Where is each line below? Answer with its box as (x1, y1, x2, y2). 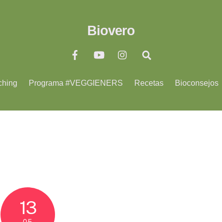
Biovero (87, 22, 135, 38)
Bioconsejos (175, 78, 219, 87)
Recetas (134, 78, 164, 87)
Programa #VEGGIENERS (28, 78, 123, 87)
